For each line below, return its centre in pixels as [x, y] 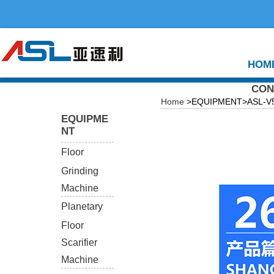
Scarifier [79, 242]
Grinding [80, 171]
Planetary [82, 206]
